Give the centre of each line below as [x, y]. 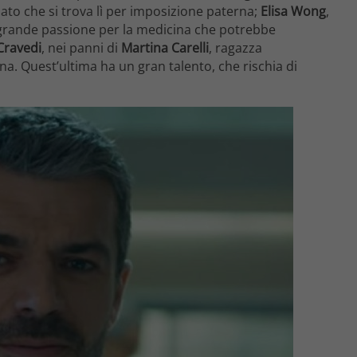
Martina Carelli [165, 48]
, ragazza [235, 48]
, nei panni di [81, 48]
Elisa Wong [293, 12]
